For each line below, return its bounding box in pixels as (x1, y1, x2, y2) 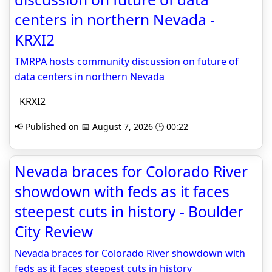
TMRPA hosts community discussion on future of (15, 55, 239, 69)
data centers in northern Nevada (15, 70, 165, 84)
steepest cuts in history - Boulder (15, 202, 243, 222)
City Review (15, 222, 93, 242)
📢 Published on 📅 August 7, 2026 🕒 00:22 (15, 121, 188, 133)
